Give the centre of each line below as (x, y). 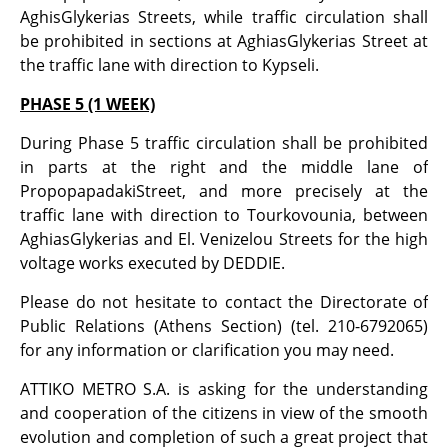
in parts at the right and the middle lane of (224, 166)
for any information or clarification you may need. (207, 349)
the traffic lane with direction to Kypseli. (169, 64)
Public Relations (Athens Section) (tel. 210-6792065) (224, 325)
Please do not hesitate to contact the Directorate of (224, 301)
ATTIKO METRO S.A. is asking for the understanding (224, 388)
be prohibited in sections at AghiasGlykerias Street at (224, 40)
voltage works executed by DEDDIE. (152, 262)
